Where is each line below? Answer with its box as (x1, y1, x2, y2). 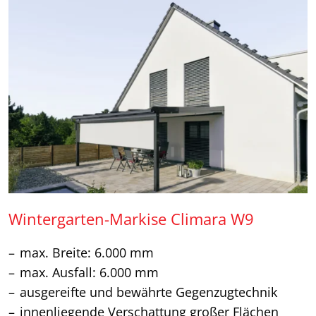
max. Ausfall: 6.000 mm (20, 264, 159, 281)
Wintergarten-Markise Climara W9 (8, 209, 254, 230)
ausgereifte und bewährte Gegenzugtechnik (20, 284, 277, 301)
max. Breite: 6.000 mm (20, 244, 154, 262)
